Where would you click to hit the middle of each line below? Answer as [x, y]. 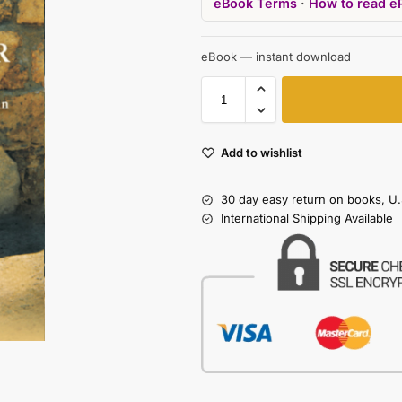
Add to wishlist [262, 153]
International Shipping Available [307, 218]
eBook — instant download [276, 57]
